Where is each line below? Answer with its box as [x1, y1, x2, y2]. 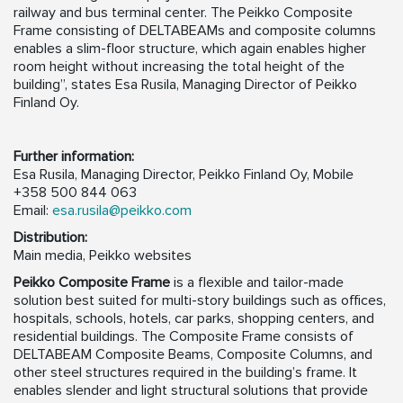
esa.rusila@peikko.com [52, 201, 192, 220]
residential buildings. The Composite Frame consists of [13, 327, 354, 346]
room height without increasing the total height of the [13, 58, 345, 76]
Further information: [13, 148, 134, 166]
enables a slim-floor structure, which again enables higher [13, 40, 366, 58]
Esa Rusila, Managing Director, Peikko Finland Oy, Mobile [13, 166, 354, 184]
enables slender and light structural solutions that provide [13, 381, 368, 400]
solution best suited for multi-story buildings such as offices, [13, 291, 386, 310]
